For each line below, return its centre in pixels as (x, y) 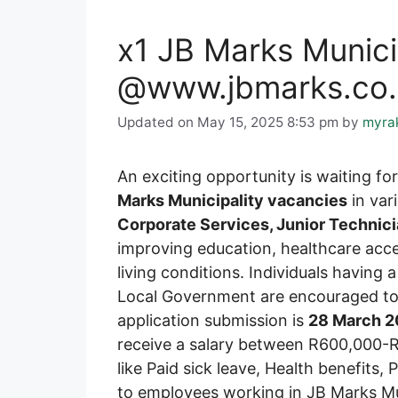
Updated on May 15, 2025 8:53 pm (228, 122)
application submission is (213, 320)
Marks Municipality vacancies (232, 200)
